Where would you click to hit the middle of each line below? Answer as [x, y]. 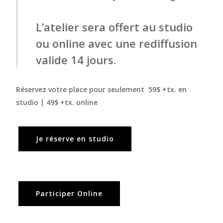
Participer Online [69, 194]
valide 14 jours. [78, 60]
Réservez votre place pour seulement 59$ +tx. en [102, 90]
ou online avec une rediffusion [117, 44]
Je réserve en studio [75, 139]
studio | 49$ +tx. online [57, 103]
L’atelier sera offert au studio [114, 27]
